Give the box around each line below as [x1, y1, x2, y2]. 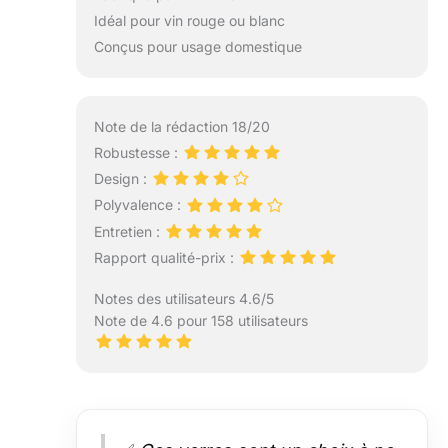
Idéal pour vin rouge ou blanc [93, 12, 285, 30]
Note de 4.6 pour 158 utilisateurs [93, 311, 308, 329]
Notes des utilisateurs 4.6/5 [93, 289, 274, 307]
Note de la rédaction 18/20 [93, 118, 270, 136]
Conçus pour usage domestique [93, 38, 302, 56]
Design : [93, 170, 151, 188]
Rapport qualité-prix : [93, 248, 238, 266]
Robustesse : [93, 144, 182, 162]
